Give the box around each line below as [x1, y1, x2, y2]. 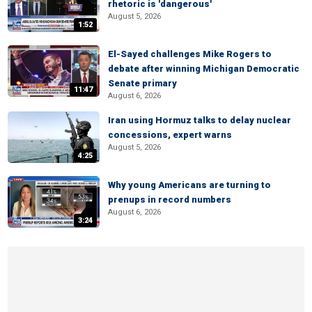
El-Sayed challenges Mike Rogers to [108, 49, 272, 59]
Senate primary [108, 78, 177, 88]
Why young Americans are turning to [108, 180, 271, 190]
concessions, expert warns [108, 130, 232, 140]
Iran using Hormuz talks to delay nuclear [108, 115, 291, 125]
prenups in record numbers [108, 194, 231, 205]
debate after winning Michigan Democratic [108, 63, 299, 74]
